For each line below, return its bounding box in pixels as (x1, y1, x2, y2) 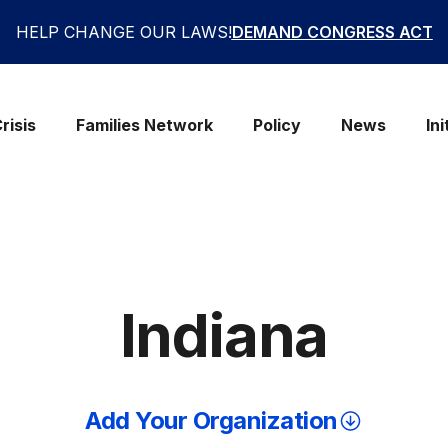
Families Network (75, 114, 213, 135)
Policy (252, 114, 301, 135)
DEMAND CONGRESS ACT (231, 22, 433, 42)
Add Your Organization (85, 406, 338, 435)
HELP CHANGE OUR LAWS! (15, 22, 232, 42)
